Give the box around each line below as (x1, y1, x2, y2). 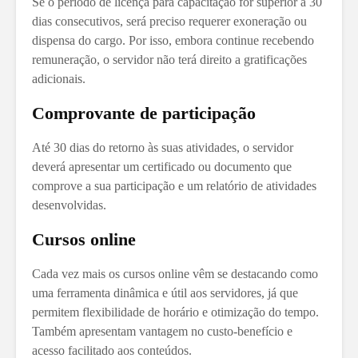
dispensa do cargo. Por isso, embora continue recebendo (32, 33, 314, 47)
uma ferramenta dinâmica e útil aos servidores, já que (32, 285, 298, 300)
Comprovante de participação (32, 102, 256, 123)
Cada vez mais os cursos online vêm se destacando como (32, 266, 318, 280)
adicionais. (32, 71, 86, 86)
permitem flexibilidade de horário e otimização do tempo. (32, 304, 319, 319)
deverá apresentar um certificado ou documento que (32, 159, 292, 173)
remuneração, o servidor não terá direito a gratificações (32, 52, 307, 66)
